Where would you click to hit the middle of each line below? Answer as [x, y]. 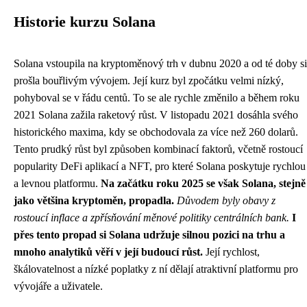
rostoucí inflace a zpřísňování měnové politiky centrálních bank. [151, 218]
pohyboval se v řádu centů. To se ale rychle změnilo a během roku [157, 98]
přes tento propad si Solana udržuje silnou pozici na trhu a [149, 235]
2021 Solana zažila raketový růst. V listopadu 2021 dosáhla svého [156, 115]
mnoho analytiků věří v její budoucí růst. [108, 252]
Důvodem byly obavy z [226, 201]
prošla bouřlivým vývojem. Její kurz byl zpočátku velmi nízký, [149, 81]
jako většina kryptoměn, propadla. [94, 201]
